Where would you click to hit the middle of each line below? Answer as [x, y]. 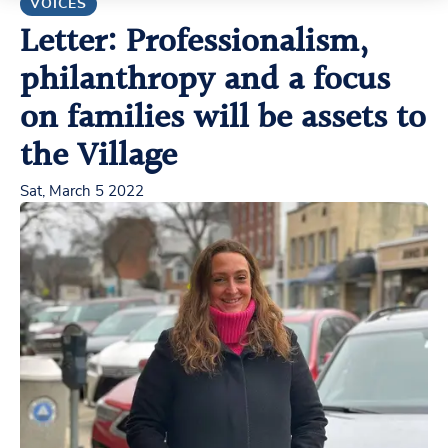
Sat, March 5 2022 [82, 191]
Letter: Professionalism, [194, 43]
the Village [98, 157]
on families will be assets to [223, 119]
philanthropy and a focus [205, 81]
